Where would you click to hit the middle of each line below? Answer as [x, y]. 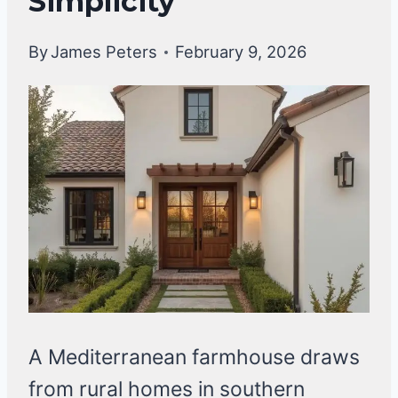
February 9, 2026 [241, 52]
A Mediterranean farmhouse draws [194, 358]
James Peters [104, 52]
